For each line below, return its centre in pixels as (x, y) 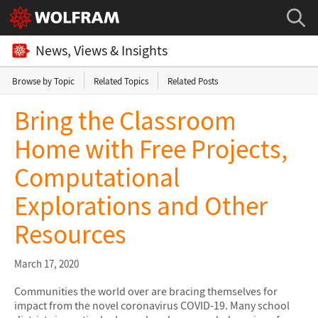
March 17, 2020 (46, 264)
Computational (97, 177)
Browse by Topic (43, 81)
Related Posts (193, 81)
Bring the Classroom (125, 120)
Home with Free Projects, (151, 149)
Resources (70, 234)
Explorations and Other (141, 205)
